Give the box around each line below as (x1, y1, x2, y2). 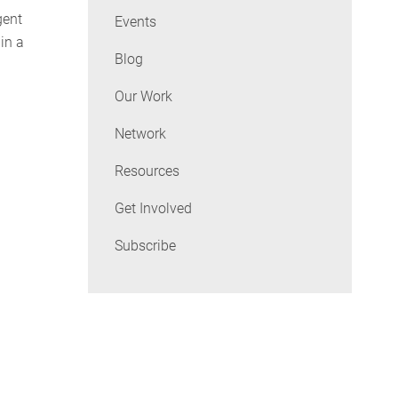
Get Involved (114, 200, 192, 218)
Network (114, 125, 166, 143)
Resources (114, 163, 179, 180)
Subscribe (114, 237, 176, 255)
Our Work (114, 88, 172, 106)
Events (114, 13, 156, 31)
